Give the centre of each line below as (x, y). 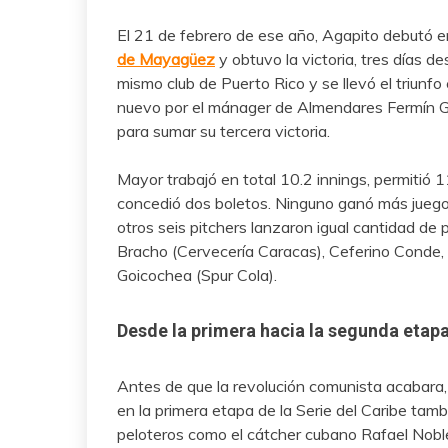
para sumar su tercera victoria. (223, 131)
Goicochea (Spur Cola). (197, 275)
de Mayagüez (166, 59)
